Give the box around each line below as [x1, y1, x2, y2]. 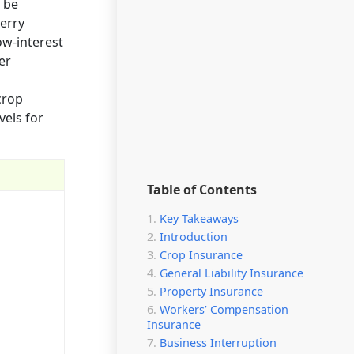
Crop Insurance [160, 247, 243, 262]
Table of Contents [147, 181, 257, 198]
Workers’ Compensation [160, 302, 288, 317]
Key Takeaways [160, 211, 239, 226]
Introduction [160, 229, 228, 244]
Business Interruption [160, 335, 277, 350]
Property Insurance [160, 284, 263, 299]
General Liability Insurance [160, 265, 303, 281]
